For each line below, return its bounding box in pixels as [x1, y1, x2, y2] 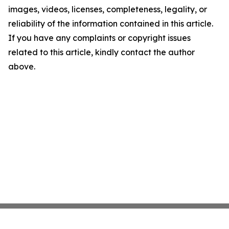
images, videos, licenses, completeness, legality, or [8, 4, 207, 14]
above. [8, 61, 35, 72]
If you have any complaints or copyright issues [8, 33, 191, 43]
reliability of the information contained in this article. [8, 18, 213, 29]
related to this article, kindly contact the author [8, 47, 195, 57]
